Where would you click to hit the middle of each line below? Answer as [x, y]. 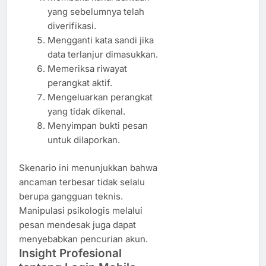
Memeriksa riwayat [87, 69]
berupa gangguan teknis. [71, 196]
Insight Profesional [70, 253]
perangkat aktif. [80, 83]
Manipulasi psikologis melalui [81, 210]
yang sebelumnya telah [96, 12]
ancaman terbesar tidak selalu [82, 182]
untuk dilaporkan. [83, 140]
